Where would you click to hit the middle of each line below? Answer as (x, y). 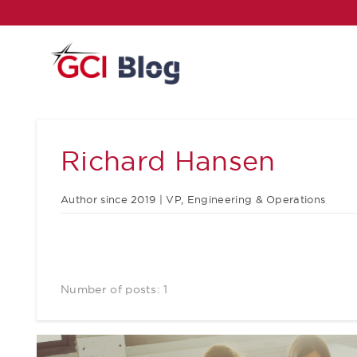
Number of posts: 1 (114, 290)
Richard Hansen (168, 161)
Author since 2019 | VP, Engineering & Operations (193, 200)
